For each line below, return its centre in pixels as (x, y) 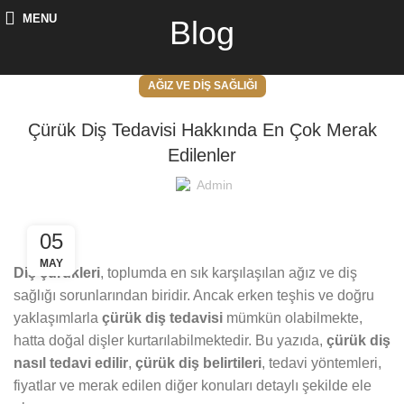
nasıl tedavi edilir (71, 363)
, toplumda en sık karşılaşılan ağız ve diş (229, 273)
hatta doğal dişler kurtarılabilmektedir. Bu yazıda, (170, 341)
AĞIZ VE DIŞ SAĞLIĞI (202, 86)
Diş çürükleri (57, 273)
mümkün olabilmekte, (293, 318)
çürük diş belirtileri (198, 363)
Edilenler (202, 156)
